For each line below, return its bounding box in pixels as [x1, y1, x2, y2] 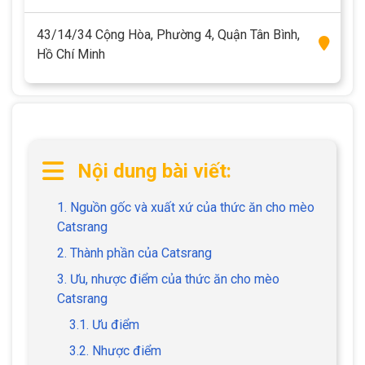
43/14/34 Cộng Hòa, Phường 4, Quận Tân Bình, [37, 26, 300, 42]
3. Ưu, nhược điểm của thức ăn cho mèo [57, 270, 279, 287]
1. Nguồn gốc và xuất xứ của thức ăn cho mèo [57, 199, 314, 215]
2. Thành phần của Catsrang [57, 244, 212, 261]
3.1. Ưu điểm [69, 316, 139, 332]
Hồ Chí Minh [37, 46, 105, 62]
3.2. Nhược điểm [69, 342, 161, 358]
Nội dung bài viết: [77, 159, 231, 182]
